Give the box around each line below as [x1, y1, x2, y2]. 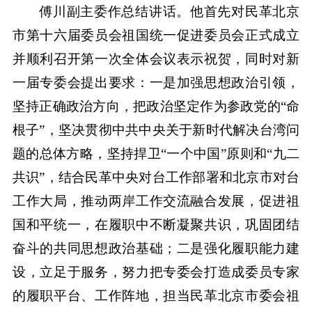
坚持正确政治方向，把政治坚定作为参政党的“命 [12, 98, 300, 114]
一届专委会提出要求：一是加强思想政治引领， [12, 75, 300, 90]
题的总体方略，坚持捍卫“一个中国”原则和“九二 [12, 146, 300, 161]
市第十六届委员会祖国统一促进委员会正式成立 [12, 27, 300, 42]
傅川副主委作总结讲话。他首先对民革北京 [39, 3, 300, 19]
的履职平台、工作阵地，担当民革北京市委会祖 [12, 288, 300, 303]
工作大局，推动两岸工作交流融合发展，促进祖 [12, 193, 300, 208]
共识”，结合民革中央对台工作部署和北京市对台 [12, 169, 300, 185]
